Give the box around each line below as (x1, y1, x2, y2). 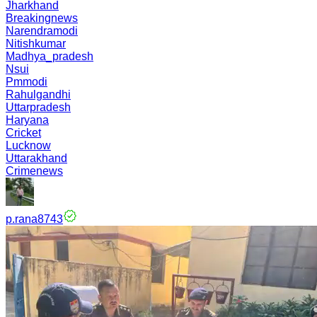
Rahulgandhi (6, 88, 71, 100)
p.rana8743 (6, 213, 63, 225)
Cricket (6, 127, 41, 139)
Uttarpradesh (6, 101, 71, 113)
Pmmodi (6, 76, 47, 88)
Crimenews (6, 165, 63, 177)
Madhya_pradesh (6, 50, 93, 62)
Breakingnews (6, 12, 78, 24)
